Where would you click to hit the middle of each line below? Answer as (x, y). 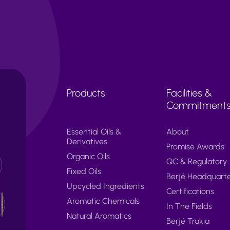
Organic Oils (89, 156)
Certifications (190, 191)
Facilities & (189, 93)
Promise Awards (195, 146)
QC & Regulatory (196, 161)
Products (86, 93)
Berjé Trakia (188, 221)
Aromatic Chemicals (103, 201)
